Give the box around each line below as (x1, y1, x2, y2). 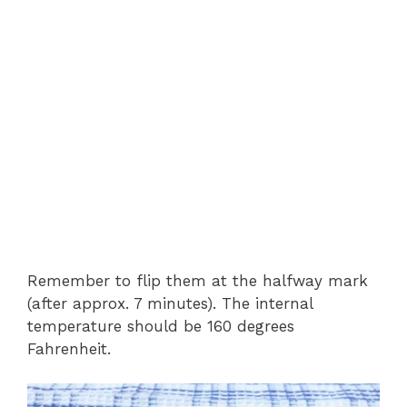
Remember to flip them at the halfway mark (27, 271, 368, 290)
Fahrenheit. (27, 339, 111, 358)
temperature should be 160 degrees (27, 316, 294, 335)
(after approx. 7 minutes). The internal (27, 293, 313, 313)
